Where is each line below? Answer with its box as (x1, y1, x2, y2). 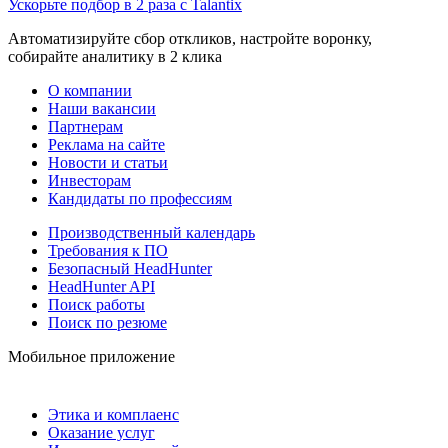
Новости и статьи (48, 154, 168, 172)
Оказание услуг (48, 424, 155, 442)
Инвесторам (48, 172, 131, 190)
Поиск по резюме (48, 314, 167, 332)
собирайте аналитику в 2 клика (8, 48, 222, 66)
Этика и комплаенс (48, 406, 179, 424)
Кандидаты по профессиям (48, 190, 232, 208)
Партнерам (48, 118, 123, 136)
